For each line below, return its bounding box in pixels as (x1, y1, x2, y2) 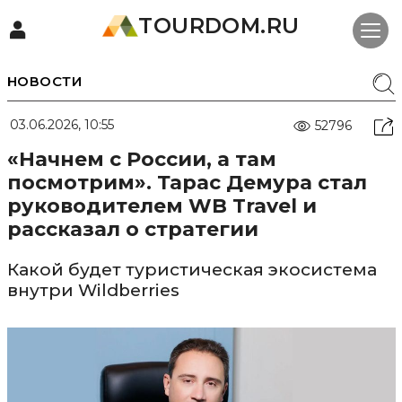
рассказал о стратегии (6, 217, 258, 241)
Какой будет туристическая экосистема (6, 259, 377, 280)
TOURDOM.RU (138, 13, 300, 39)
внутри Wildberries (6, 280, 179, 301)
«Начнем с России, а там (6, 147, 276, 171)
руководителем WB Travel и (6, 194, 317, 218)
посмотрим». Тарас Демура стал (6, 170, 367, 195)
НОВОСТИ (6, 73, 82, 90)
